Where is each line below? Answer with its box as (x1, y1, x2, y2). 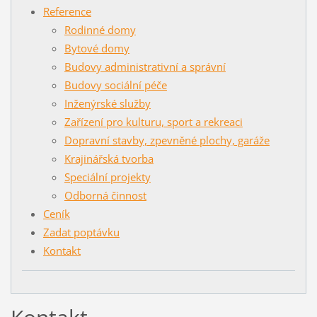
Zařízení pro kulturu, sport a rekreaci (64, 114, 243, 129)
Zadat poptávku (42, 224, 120, 239)
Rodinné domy (64, 22, 136, 37)
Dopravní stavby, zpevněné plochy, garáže (64, 132, 270, 147)
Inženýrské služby (64, 96, 151, 110)
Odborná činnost (64, 188, 146, 202)
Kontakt (42, 243, 81, 258)
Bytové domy (64, 40, 129, 55)
